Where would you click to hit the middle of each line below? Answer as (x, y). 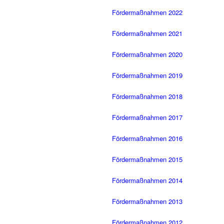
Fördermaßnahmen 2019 (147, 75)
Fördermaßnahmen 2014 (147, 180)
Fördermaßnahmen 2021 (147, 33)
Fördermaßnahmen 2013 (147, 201)
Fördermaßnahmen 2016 (147, 138)
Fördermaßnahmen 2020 (147, 54)
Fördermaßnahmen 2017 (147, 117)
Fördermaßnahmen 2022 (147, 12)
